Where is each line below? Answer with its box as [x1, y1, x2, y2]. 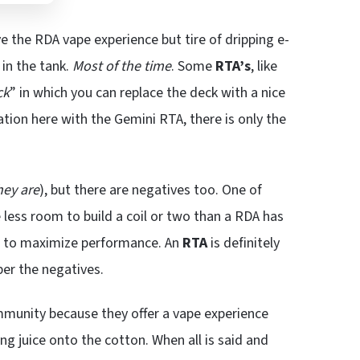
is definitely [207, 232, 280, 253]
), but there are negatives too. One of [39, 179, 262, 200]
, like [251, 55, 277, 76]
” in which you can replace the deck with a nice [10, 82, 285, 103]
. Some [171, 55, 215, 76]
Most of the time [72, 55, 171, 76]
